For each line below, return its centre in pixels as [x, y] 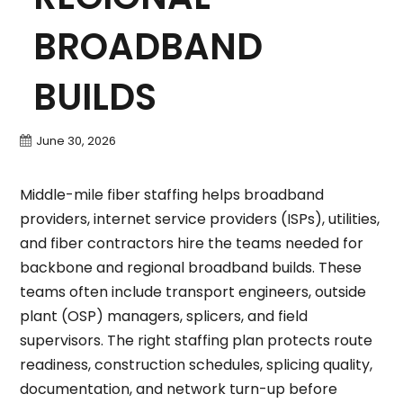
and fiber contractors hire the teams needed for [191, 243]
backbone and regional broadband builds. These [190, 267]
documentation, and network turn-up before [178, 389]
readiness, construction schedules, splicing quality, [196, 364]
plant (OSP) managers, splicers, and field [163, 316]
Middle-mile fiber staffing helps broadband [171, 194]
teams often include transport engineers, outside [193, 291]
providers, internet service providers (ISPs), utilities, [199, 219]
